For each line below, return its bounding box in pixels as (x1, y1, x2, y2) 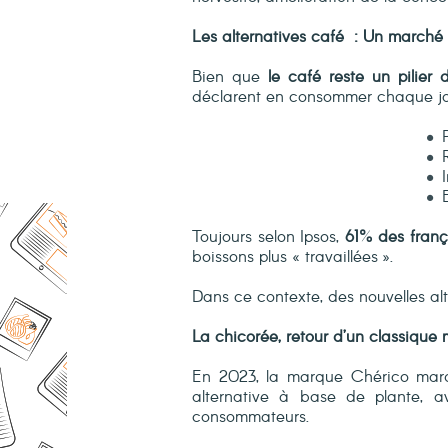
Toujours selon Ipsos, (192, 225, 340, 250)
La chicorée (192, 325, 278, 350)
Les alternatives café (192, 25, 344, 50)
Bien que (192, 65, 268, 90)
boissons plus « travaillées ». (192, 245, 393, 270)
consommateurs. (192, 405, 309, 430)
